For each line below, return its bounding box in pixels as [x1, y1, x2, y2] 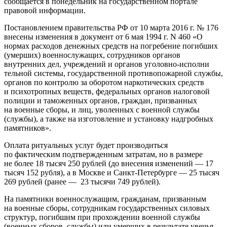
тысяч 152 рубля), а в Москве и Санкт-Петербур [4, 168, 170, 177]
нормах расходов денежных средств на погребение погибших [4, 41, 218, 50]
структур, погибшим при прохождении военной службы [4, 212, 200, 221]
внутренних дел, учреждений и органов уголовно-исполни [4, 59, 209, 68]
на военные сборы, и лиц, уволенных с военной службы [4, 105, 200, 114]
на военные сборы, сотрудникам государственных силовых [4, 203, 210, 212]
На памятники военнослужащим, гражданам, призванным [4, 194, 206, 203]
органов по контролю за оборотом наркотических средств [4, 78, 204, 87]
